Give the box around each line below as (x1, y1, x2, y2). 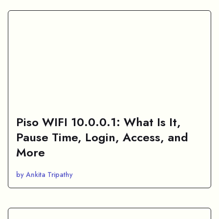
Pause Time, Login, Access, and (16, 128, 188, 146)
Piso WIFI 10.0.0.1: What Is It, (16, 113, 181, 131)
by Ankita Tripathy (16, 169, 73, 179)
